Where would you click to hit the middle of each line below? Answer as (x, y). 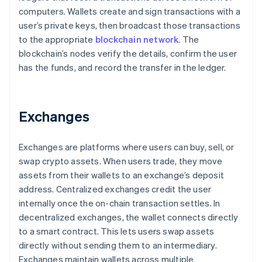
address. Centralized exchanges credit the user (115, 189)
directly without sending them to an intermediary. (118, 245)
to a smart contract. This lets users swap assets (117, 231)
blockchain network (137, 39)
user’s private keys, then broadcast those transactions (130, 25)
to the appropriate (57, 39)
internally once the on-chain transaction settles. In (120, 203)
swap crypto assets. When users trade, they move (121, 161)
